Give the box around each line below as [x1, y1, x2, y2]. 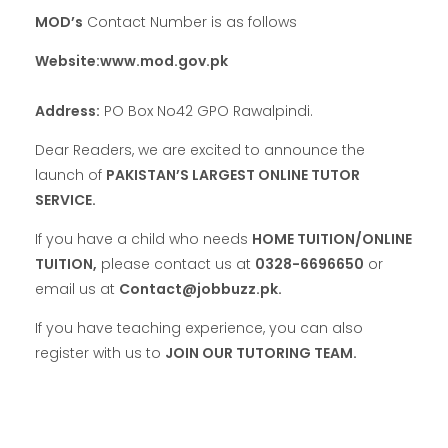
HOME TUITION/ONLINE [252, 228, 412, 249]
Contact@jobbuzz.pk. [119, 278, 282, 299]
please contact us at [97, 253, 255, 274]
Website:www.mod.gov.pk [35, 50, 228, 71]
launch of [35, 164, 106, 185]
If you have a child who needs [35, 228, 252, 249]
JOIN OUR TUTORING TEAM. [165, 342, 357, 363]
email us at [35, 278, 119, 299]
